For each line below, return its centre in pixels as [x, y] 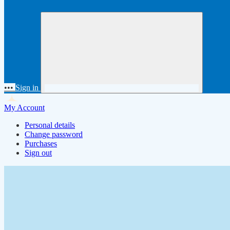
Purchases [41, 143]
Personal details [50, 125]
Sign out [38, 152]
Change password [54, 134]
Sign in [27, 87]
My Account [24, 107]
